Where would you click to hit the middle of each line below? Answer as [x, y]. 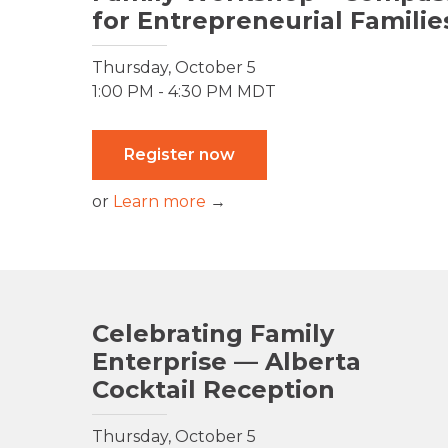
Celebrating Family [213, 334]
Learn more [159, 202]
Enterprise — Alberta [226, 362]
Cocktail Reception [213, 390]
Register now [179, 155]
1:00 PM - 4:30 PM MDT [184, 92]
